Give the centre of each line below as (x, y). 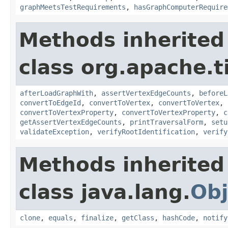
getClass (138, 218)
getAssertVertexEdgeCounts (71, 122)
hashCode (179, 218)
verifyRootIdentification (146, 132)
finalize (97, 218)
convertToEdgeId (50, 103)
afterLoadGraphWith (56, 93)
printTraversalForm (166, 122)
